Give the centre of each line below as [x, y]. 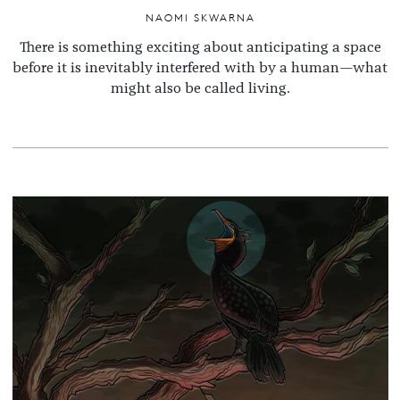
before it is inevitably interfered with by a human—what [200, 67]
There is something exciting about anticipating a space [200, 47]
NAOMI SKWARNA [200, 18]
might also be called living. [200, 88]
